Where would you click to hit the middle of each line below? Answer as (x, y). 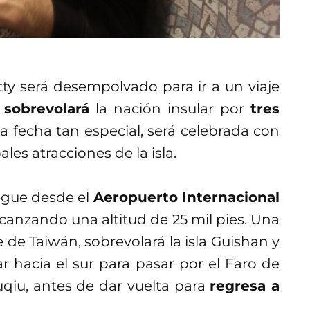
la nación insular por (170, 108)
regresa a (245, 285)
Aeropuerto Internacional (186, 197)
